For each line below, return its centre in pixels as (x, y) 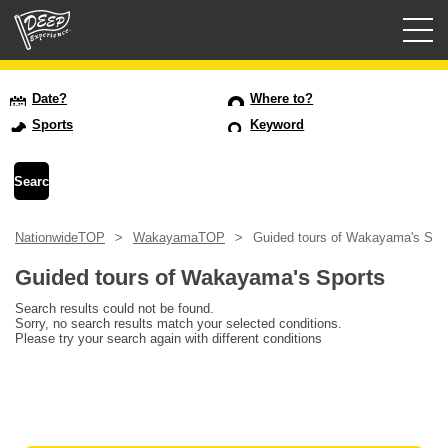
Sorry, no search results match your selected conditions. (178, 324)
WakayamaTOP (179, 238)
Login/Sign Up (63, 138)
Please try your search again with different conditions (168, 339)
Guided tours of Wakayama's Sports (200, 278)
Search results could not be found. (114, 309)
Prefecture (58, 191)
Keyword (277, 125)
